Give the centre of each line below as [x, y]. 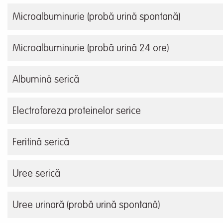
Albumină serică [46, 80]
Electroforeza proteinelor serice [77, 112]
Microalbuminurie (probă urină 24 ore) [91, 49]
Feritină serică [41, 143]
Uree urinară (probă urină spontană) [86, 206]
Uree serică [36, 174]
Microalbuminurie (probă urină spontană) [96, 18]
